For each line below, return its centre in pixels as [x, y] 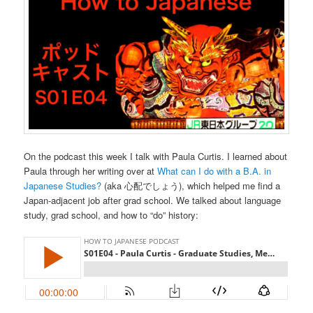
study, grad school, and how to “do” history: [111, 214]
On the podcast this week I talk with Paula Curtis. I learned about [156, 156]
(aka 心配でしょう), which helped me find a [191, 185]
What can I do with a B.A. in [214, 170]
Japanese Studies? [63, 185]
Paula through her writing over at [91, 170]
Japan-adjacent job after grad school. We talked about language [153, 200]
